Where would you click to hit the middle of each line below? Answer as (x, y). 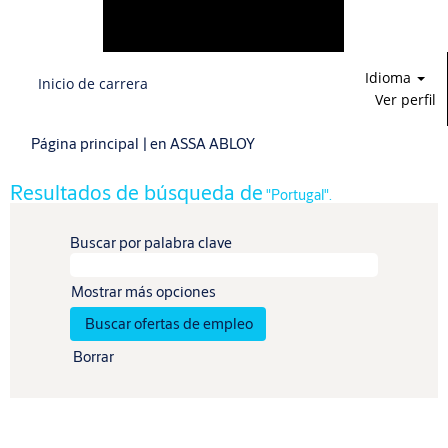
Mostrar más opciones (143, 291)
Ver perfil (405, 99)
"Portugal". (297, 194)
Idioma (390, 77)
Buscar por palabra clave (151, 242)
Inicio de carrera (93, 83)
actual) (276, 162)
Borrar (93, 356)
